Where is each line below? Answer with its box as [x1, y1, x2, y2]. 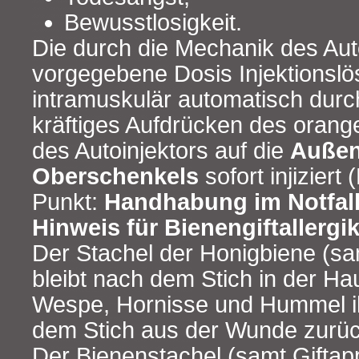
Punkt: [32, 189, 104, 216]
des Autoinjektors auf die [32, 138, 290, 164]
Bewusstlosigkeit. [64, 10, 242, 36]
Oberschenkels [32, 163, 199, 190]
